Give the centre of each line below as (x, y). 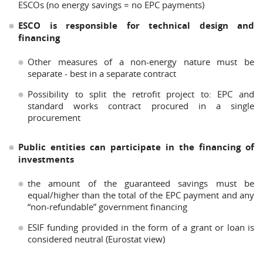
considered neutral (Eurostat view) (96, 239)
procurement (54, 117)
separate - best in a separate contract (102, 73)
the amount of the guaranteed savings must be (141, 183)
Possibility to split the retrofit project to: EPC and (141, 94)
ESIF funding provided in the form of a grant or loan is (141, 227)
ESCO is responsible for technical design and (136, 26)
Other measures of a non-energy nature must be (141, 62)
